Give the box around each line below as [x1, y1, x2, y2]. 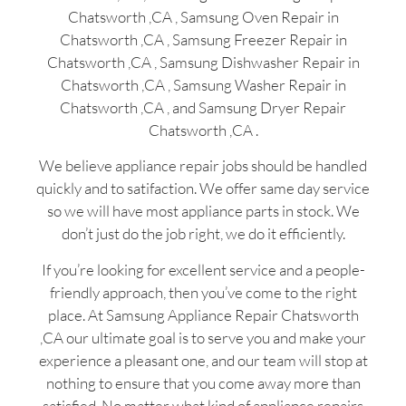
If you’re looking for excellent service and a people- [41, 259, 365, 279]
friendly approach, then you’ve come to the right [49, 282, 357, 302]
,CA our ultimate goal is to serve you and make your [40, 327, 366, 347]
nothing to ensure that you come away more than [45, 372, 361, 392]
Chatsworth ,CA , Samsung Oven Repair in [67, 6, 339, 26]
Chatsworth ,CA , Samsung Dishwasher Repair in [46, 52, 360, 72]
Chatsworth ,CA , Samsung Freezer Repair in [59, 29, 347, 49]
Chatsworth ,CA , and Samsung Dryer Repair [60, 97, 346, 117]
